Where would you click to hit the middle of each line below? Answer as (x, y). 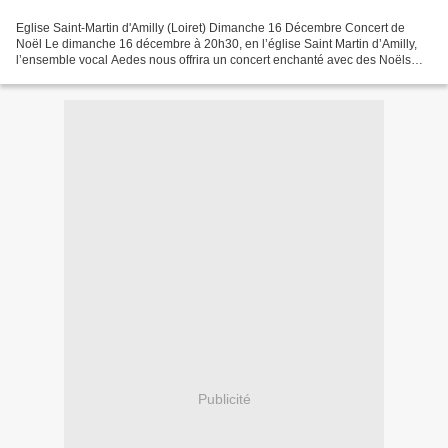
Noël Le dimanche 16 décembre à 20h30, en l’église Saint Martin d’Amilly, (216, 43)
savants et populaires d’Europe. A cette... (126, 75)
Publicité (224, 399)
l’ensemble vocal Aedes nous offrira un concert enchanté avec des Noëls (213, 59)
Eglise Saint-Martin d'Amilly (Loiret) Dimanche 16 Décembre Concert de (210, 27)
